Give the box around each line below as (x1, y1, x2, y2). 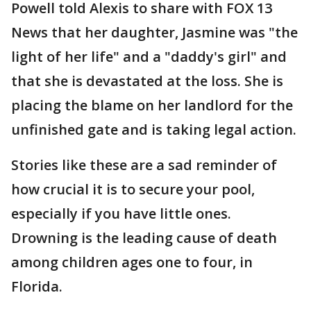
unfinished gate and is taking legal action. (11, 120, 296, 139)
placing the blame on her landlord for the (11, 96, 293, 115)
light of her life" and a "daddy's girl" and (11, 47, 287, 66)
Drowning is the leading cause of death (11, 228, 277, 247)
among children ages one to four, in (11, 253, 253, 271)
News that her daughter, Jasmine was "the (11, 23, 298, 42)
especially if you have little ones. (11, 204, 231, 223)
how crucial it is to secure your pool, (11, 180, 255, 199)
